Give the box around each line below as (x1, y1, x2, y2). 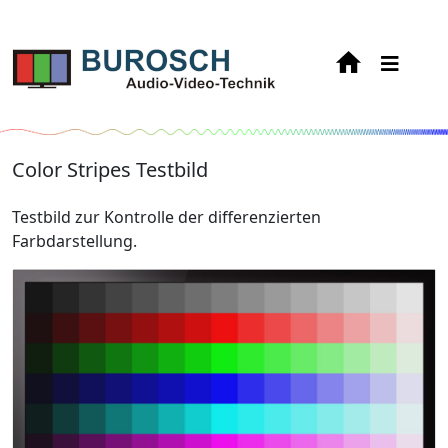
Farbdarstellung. (12, 230, 137, 252)
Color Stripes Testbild (12, 156, 208, 183)
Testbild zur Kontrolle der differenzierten (12, 206, 321, 228)
